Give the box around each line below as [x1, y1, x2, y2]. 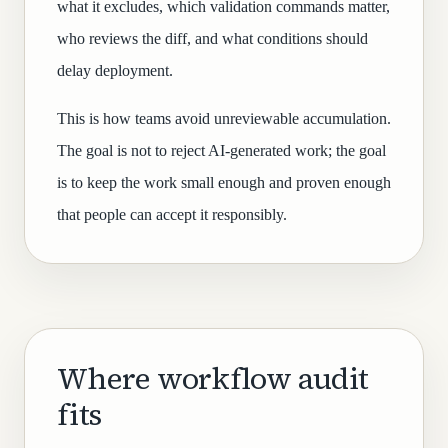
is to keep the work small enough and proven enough [57, 174, 391, 191]
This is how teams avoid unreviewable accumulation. [57, 110, 391, 127]
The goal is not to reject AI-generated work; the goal [57, 142, 386, 159]
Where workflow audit [57, 358, 368, 399]
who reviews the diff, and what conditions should [57, 30, 368, 47]
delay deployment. [57, 62, 173, 79]
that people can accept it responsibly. [57, 206, 287, 223]
